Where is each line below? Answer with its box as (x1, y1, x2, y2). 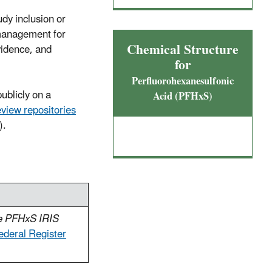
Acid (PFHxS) (153, 86, 212, 107)
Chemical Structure (127, 36, 239, 64)
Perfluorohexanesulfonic (132, 70, 234, 92)
